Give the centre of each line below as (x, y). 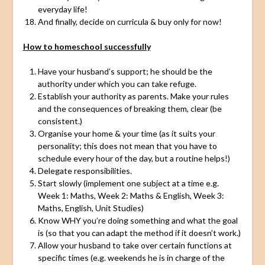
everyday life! (62, 9)
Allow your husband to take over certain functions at (135, 245)
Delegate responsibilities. (85, 170)
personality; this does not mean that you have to (127, 146)
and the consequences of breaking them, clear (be (130, 108)
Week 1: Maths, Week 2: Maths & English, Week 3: (131, 195)
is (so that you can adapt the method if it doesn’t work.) (139, 232)
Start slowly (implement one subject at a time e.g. (128, 183)
